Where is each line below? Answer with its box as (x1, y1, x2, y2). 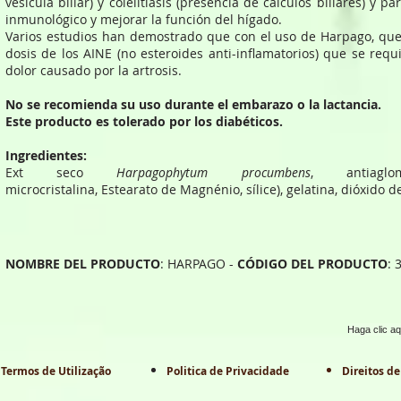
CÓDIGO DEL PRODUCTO (237, 255, 388, 272)
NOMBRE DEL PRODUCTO (5, 255, 160, 272)
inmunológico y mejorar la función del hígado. (5, 11, 282, 28)
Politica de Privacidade (166, 363, 289, 379)
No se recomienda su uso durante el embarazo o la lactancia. (5, 96, 381, 113)
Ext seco (5, 164, 117, 181)
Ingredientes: (5, 147, 87, 164)
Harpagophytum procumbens (116, 164, 311, 181)
